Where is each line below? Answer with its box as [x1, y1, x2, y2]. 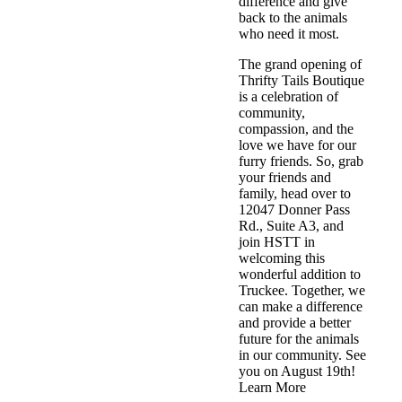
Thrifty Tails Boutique [238, 73, 364, 89]
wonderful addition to [238, 267, 361, 283]
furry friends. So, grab [238, 153, 363, 170]
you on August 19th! [238, 363, 355, 380]
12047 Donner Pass [238, 202, 350, 218]
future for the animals [238, 331, 359, 347]
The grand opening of [238, 57, 362, 73]
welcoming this [238, 250, 325, 267]
